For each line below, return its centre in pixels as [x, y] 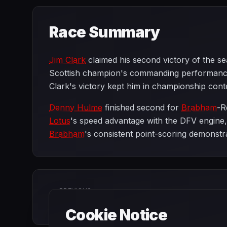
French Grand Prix [96, 201]
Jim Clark [67, 60]
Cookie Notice [117, 215]
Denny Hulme [76, 107]
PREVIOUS [75, 191]
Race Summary [105, 32]
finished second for [142, 107]
